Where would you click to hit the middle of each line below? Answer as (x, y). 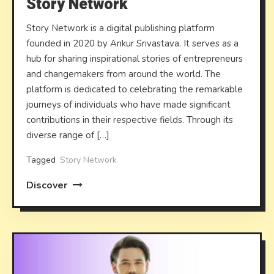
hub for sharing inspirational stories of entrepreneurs (135, 58)
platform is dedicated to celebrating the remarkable (135, 89)
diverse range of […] (68, 135)
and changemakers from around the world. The (124, 74)
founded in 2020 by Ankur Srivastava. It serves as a (133, 43)
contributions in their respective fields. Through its (130, 120)
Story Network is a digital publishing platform (121, 28)
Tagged (43, 160)
